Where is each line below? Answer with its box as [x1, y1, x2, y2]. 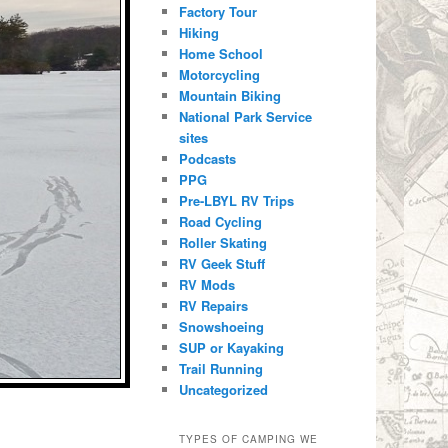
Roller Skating [179, 232, 268, 252]
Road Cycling [179, 211, 263, 231]
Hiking [179, 22, 220, 42]
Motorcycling [179, 64, 261, 84]
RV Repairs [179, 295, 249, 315]
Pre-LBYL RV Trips [179, 190, 295, 210]
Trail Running [179, 358, 264, 378]
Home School [179, 43, 264, 63]
